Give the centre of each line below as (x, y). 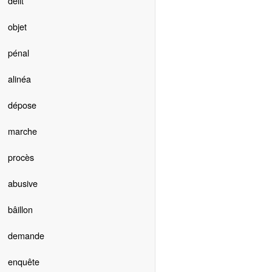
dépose (22, 105)
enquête (23, 262)
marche (22, 131)
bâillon (20, 209)
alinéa (19, 79)
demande (26, 236)
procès (21, 157)
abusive (22, 183)
